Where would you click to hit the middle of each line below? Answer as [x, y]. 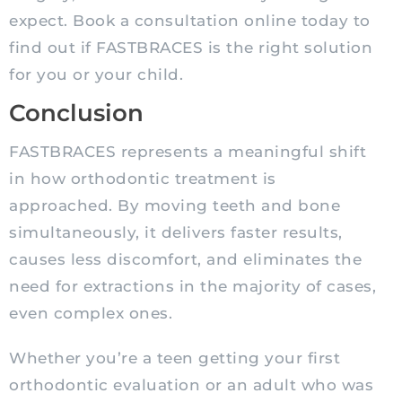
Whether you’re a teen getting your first [175, 358]
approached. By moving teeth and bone [175, 206]
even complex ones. [91, 314]
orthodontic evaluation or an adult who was [191, 385]
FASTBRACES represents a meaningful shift [188, 152]
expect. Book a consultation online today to [190, 21]
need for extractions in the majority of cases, [192, 287]
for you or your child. [96, 75]
